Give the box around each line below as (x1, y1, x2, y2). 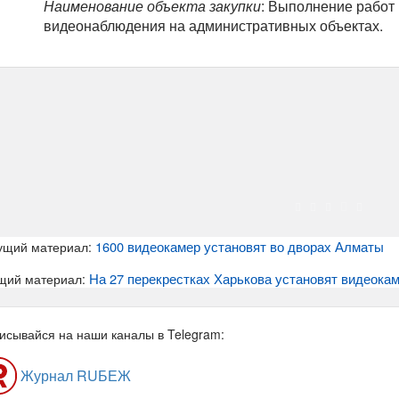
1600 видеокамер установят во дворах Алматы (95, 237, 384, 256)
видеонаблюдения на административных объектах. (44, 15, 383, 37)
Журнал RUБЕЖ (17, 365, 131, 387)
